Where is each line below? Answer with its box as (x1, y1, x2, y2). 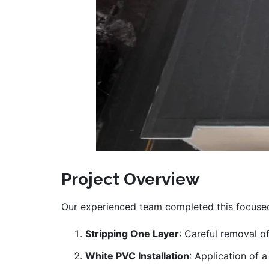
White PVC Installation (85, 250, 189, 262)
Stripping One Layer (85, 228, 179, 240)
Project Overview (61, 169, 199, 190)
